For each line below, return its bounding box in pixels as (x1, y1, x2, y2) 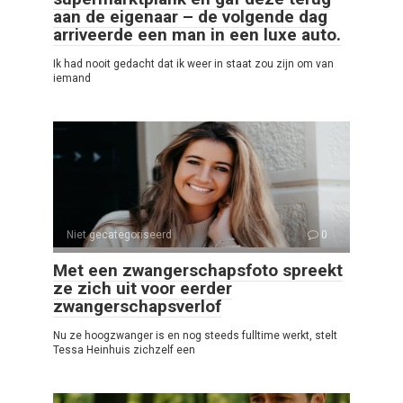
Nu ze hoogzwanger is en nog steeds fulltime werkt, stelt (53, 329, 337, 343)
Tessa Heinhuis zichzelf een (53, 344, 195, 357)
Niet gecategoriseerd (67, 228, 172, 242)
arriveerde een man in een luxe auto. (53, 24, 341, 46)
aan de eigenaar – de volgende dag (53, 6, 327, 28)
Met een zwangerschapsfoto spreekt (53, 260, 343, 282)
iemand (53, 72, 91, 85)
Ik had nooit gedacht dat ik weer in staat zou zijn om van (53, 58, 334, 71)
